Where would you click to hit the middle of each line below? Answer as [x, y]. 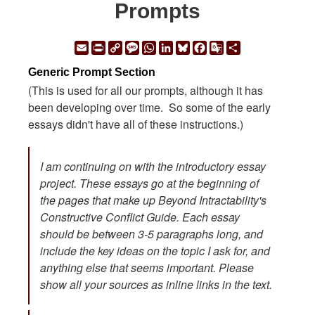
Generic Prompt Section [93, 72]
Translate [247, 63]
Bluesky [210, 46]
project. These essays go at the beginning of [149, 184]
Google [242, 46]
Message [162, 46]
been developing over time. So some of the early [149, 108]
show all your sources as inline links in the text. [156, 285]
